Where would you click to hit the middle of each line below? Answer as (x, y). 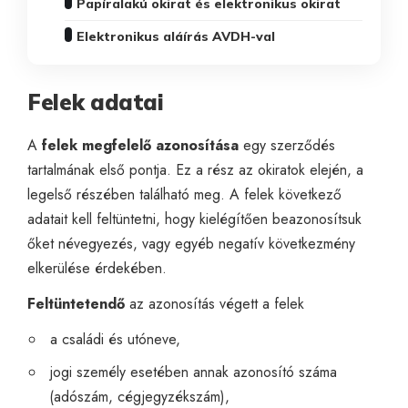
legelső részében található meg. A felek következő (184, 194)
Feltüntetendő (76, 303)
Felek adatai (96, 102)
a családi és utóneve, (115, 339)
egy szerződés (287, 145)
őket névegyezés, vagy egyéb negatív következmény (191, 243)
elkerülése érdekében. (97, 268)
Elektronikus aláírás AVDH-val (176, 36)
